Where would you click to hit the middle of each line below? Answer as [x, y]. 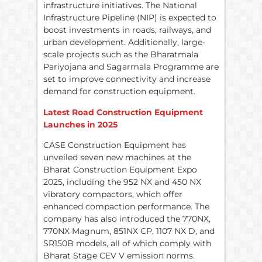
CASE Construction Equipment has [115, 145]
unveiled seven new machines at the [117, 157]
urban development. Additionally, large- [124, 42]
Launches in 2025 [80, 124]
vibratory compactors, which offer [113, 194]
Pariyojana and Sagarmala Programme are [131, 67]
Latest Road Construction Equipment [123, 112]
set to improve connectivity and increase [127, 79]
